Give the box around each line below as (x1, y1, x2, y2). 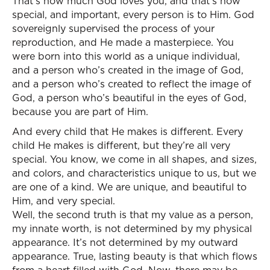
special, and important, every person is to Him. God (12, 8, 254, 21)
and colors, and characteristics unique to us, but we (12, 166, 256, 180)
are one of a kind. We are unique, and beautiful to (12, 180, 246, 193)
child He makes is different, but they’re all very (12, 139, 230, 152)
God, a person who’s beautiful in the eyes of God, (12, 91, 246, 104)
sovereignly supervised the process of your (12, 22, 215, 35)
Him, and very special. (12, 194, 115, 207)
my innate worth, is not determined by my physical (12, 222, 252, 235)
